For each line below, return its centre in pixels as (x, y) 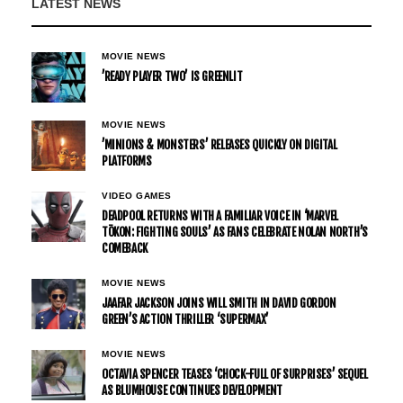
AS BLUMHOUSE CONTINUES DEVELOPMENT (192, 390)
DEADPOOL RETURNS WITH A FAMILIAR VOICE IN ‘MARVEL (220, 215)
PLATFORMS (127, 161)
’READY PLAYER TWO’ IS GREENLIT (172, 76)
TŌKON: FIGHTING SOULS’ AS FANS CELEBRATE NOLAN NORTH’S (235, 232)
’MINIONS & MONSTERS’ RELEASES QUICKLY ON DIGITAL (219, 144)
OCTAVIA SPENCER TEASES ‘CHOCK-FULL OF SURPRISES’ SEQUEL (235, 374)
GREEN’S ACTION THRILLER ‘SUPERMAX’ (185, 319)
